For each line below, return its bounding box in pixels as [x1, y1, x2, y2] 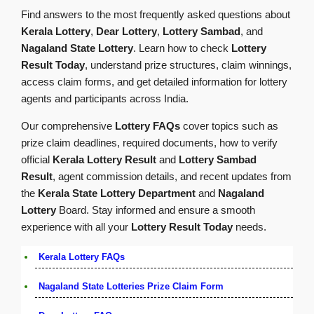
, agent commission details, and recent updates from [53, 170, 292, 182]
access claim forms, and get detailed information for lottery [21, 75, 287, 88]
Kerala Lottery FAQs [39, 251, 125, 262]
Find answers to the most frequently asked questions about [21, 8, 290, 20]
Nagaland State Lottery [21, 41, 133, 54]
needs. [233, 220, 266, 233]
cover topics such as [180, 119, 278, 132]
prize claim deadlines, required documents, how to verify [21, 136, 278, 149]
